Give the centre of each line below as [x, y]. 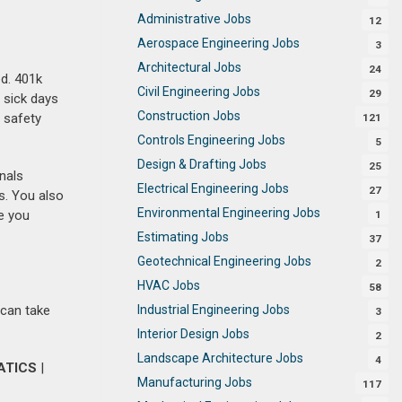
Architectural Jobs [189, 67]
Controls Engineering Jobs [211, 140]
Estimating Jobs [183, 236]
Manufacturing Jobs [195, 382]
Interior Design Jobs [193, 333]
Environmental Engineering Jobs [229, 212]
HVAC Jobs [169, 285]
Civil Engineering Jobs [199, 91]
